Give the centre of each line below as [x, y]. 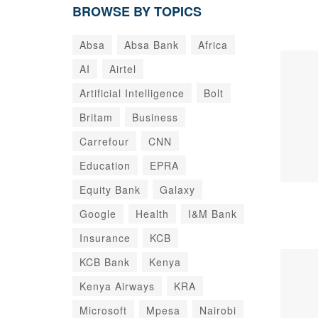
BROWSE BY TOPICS [137, 11]
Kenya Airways [117, 286]
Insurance [105, 238]
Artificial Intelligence [132, 93]
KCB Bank [105, 262]
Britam [96, 117]
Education [105, 165]
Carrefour [104, 141]
